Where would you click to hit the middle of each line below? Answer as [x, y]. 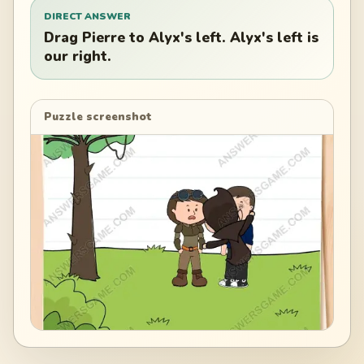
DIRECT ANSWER [87, 16]
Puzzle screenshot [98, 117]
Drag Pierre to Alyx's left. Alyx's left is [181, 38]
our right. [78, 57]
